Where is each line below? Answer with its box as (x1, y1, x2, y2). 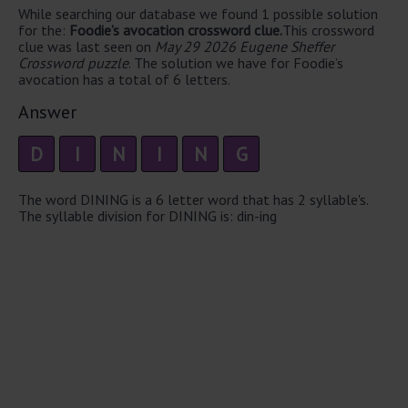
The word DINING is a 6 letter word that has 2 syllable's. (18, 189, 368, 209)
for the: (18, 21, 69, 40)
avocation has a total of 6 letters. (18, 70, 230, 89)
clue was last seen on (18, 37, 155, 56)
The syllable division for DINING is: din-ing (18, 206, 277, 225)
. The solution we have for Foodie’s (128, 54, 343, 73)
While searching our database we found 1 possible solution (18, 5, 378, 24)
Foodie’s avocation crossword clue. (69, 21, 282, 40)
